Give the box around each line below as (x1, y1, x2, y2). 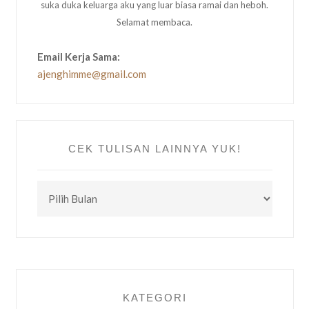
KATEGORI (122, 292, 187, 304)
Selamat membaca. (117, 17, 192, 28)
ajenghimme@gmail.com (37, 68, 146, 81)
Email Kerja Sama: (37, 50, 120, 63)
